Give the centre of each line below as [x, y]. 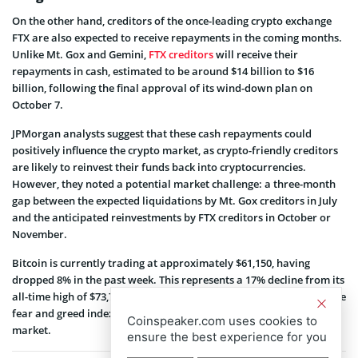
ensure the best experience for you [227, 337]
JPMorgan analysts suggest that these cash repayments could [162, 133]
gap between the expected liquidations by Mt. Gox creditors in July [175, 200]
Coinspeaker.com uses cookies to [222, 321]
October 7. [38, 104]
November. [40, 234]
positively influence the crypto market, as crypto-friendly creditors [175, 150]
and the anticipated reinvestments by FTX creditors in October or [171, 217]
